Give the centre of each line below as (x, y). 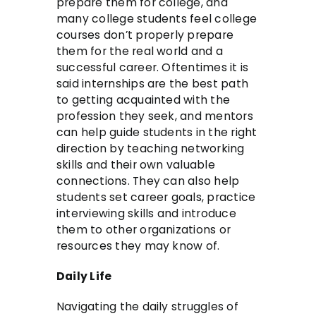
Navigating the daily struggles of (147, 307)
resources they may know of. (138, 246)
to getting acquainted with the (144, 100)
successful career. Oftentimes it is (153, 68)
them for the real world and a (140, 51)
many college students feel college (157, 19)
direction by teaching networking (151, 149)
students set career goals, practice (156, 197)
